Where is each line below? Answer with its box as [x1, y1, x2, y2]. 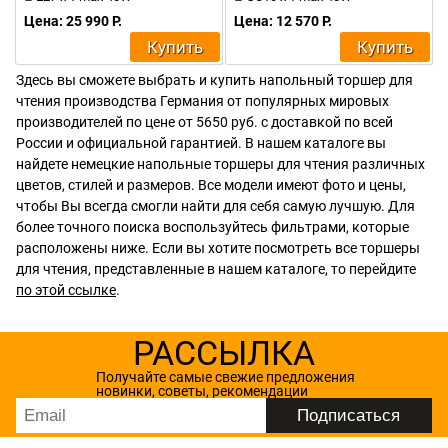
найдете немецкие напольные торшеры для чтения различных [16, 156, 425, 172]
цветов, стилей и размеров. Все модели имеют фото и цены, [16, 177, 406, 193]
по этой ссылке [16, 282, 116, 298]
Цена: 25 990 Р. [24, 13, 122, 29]
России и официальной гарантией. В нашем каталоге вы [16, 135, 386, 151]
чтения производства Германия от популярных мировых [16, 93, 389, 109]
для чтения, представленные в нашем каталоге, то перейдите [16, 261, 416, 277]
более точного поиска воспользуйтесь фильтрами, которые [16, 219, 409, 235]
